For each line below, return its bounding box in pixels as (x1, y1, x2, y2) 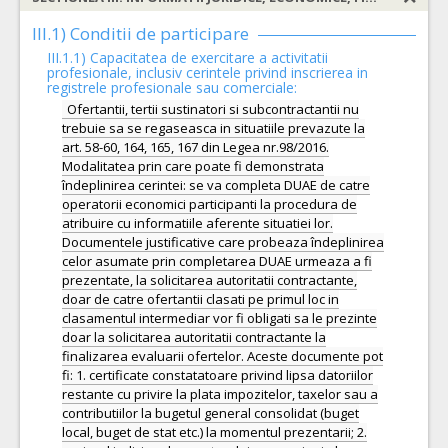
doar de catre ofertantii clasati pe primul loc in (62, 290, 339, 308)
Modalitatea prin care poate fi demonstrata (62, 157, 324, 175)
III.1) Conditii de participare (32, 22, 249, 45)
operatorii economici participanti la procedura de (62, 195, 357, 213)
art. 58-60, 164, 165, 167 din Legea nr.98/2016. (62, 138, 329, 156)
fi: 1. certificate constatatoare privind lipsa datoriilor (62, 366, 373, 384)
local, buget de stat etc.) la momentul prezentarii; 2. (62, 423, 367, 441)
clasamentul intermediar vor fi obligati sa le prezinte (62, 309, 377, 327)
